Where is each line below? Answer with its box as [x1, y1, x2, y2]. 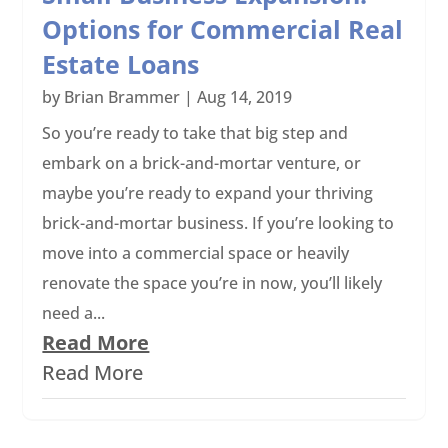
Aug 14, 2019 [197, 86, 293, 108]
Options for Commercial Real [42, 12, 404, 46]
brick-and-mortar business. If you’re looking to [42, 212, 395, 234]
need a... [42, 302, 106, 324]
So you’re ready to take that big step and [42, 122, 349, 144]
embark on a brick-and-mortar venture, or [42, 152, 362, 174]
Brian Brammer [64, 86, 181, 108]
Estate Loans [42, 47, 200, 81]
